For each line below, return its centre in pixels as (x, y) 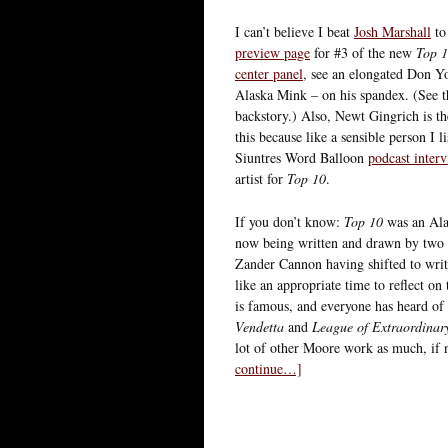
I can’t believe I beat (294, 31)
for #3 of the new (363, 52)
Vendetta (259, 326)
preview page (272, 52)
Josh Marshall (392, 31)
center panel (269, 73)
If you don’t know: (289, 221)
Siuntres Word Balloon (301, 157)
